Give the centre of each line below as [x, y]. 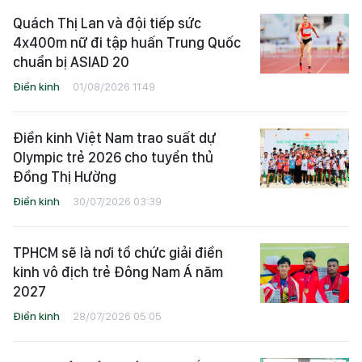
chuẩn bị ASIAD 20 [71, 62]
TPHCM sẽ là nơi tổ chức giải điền [118, 253]
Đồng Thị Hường [65, 177]
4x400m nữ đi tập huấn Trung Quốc [127, 43]
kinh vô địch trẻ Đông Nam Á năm [118, 272]
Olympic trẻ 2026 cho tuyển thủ [113, 158]
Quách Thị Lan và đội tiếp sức [107, 23]
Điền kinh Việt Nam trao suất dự [114, 138]
